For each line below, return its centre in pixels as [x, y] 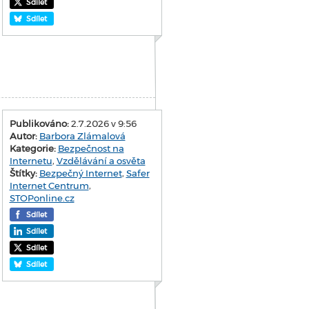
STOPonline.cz [42, 198]
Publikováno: [39, 124]
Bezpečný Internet [80, 173]
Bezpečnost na [91, 149]
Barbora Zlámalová [82, 136]
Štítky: [23, 173]
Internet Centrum [49, 186]
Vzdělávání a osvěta [101, 161]
